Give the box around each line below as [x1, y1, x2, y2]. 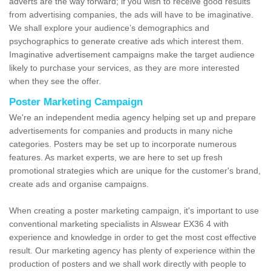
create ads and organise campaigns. [9, 179, 149, 189]
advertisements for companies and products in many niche [9, 126, 233, 136]
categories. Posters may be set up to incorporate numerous [9, 139, 237, 149]
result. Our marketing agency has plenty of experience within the [9, 246, 255, 256]
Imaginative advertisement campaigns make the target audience [9, 50, 255, 60]
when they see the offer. [9, 76, 101, 87]
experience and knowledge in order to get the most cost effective [9, 232, 256, 243]
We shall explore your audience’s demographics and [9, 23, 209, 33]
